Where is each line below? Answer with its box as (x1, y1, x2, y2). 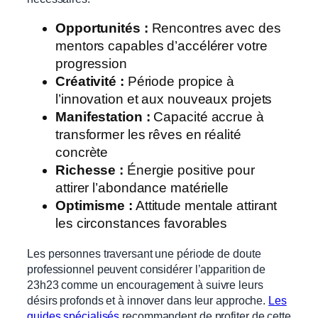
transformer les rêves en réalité (55, 127, 241, 143)
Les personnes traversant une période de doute (27, 246, 261, 260)
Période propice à (124, 74, 235, 89)
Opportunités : (55, 21, 148, 36)
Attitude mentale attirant (132, 198, 278, 214)
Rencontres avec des (148, 21, 281, 36)
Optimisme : (55, 198, 133, 214)
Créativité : (55, 74, 124, 89)
